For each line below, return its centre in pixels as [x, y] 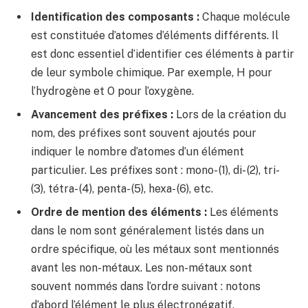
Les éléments [243, 212]
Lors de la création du [230, 114]
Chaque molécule [245, 16]
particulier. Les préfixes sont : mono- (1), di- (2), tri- [154, 170]
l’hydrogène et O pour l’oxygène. [112, 91]
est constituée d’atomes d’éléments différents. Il [155, 35]
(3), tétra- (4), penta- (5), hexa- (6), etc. [122, 188]
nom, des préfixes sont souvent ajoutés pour [144, 133]
